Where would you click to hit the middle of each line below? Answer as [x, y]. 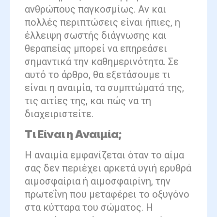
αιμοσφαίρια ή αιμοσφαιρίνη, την [98, 181]
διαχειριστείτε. [59, 114]
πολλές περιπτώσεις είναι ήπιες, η [102, 22]
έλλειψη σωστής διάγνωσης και [96, 35]
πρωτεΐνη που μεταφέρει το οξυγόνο [107, 194]
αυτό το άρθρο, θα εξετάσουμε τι [98, 74]
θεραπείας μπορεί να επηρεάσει [96, 48]
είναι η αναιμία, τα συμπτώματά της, [104, 87]
